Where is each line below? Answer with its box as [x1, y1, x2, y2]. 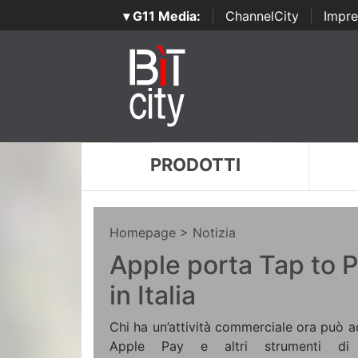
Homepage [109, 225, 176, 241]
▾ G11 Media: [122, 8, 201, 24]
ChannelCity [225, 8, 299, 24]
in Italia [109, 280, 196, 311]
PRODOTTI [149, 154, 241, 175]
